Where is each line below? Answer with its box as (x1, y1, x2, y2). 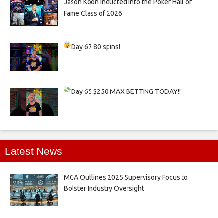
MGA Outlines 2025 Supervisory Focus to (63, 173, 188, 181)
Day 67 (71, 43, 94, 51)
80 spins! (93, 43, 121, 51)
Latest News (5, 145, 62, 157)
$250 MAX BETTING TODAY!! (93, 88, 181, 96)
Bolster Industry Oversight (63, 184, 144, 192)
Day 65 (71, 88, 94, 96)
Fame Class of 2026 (63, 9, 122, 18)
